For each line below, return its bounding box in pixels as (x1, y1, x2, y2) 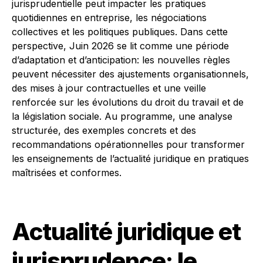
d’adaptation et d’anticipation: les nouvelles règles (12, 54, 230, 66)
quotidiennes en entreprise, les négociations (12, 12, 207, 23)
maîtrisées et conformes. (12, 167, 122, 178)
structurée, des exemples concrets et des (12, 124, 196, 136)
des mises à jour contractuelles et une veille (12, 82, 206, 94)
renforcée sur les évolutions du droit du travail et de (12, 96, 244, 108)
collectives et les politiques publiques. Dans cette (12, 26, 228, 38)
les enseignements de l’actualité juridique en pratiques (12, 153, 249, 164)
